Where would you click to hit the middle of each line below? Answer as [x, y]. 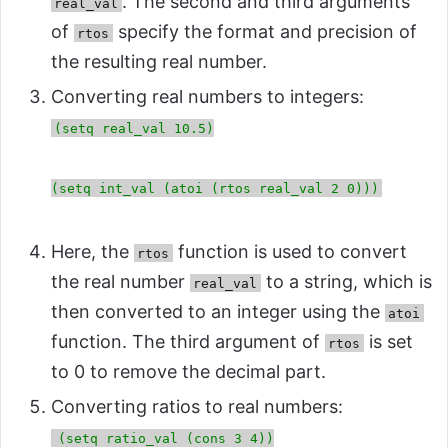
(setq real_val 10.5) [134, 128]
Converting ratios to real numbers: [197, 406]
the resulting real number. [159, 61]
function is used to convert [289, 251]
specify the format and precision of [264, 31]
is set [388, 341]
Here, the [92, 251]
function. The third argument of [188, 341]
